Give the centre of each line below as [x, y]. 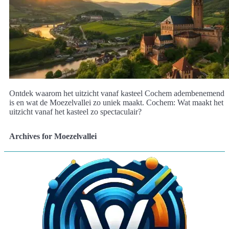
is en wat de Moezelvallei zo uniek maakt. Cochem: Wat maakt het [116, 102]
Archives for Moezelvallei [53, 136]
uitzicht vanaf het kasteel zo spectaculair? [75, 111]
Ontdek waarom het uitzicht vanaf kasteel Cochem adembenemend [117, 93]
